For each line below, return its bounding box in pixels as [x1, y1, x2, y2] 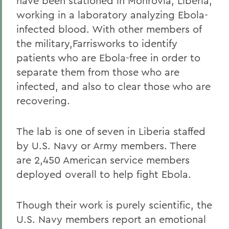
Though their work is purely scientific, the [16, 198, 212, 211]
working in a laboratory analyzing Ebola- [16, 8, 208, 21]
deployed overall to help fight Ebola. [16, 168, 191, 180]
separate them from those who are [16, 65, 179, 78]
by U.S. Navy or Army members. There [16, 139, 196, 152]
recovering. [16, 94, 70, 107]
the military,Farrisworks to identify [16, 37, 177, 50]
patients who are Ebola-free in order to [16, 51, 200, 64]
